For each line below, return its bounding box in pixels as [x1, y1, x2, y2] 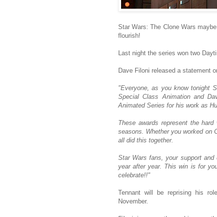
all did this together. [118, 137, 173, 144]
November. [118, 198, 148, 205]
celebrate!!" [118, 171, 150, 179]
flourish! [118, 32, 140, 40]
